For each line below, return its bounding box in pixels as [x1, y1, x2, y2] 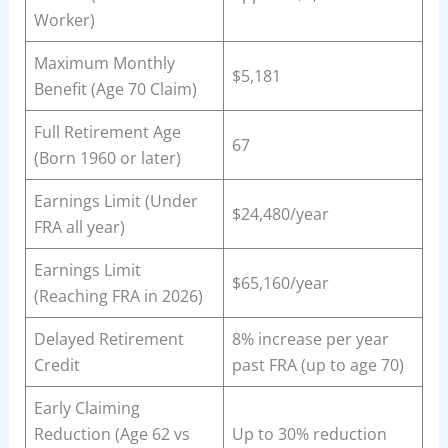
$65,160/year [231, 272, 329, 295]
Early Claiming [33, 397, 140, 420]
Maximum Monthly [33, 52, 175, 75]
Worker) [33, 9, 95, 32]
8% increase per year [231, 328, 389, 351]
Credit [33, 354, 80, 377]
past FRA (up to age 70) [231, 354, 404, 377]
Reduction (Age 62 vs [33, 423, 190, 446]
